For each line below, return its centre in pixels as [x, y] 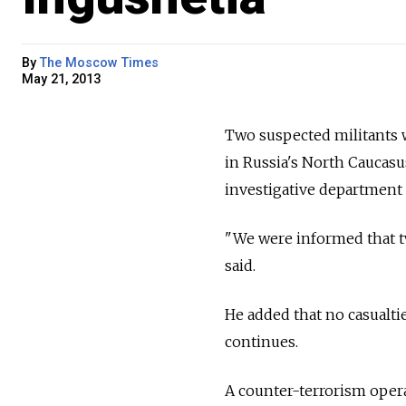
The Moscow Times [99, 63]
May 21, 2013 [61, 79]
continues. [261, 341]
